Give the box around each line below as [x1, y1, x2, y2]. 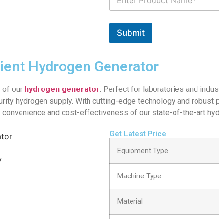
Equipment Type [117, 147, 168, 155]
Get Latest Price [109, 130, 166, 139]
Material [117, 197, 143, 206]
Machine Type [117, 172, 161, 181]
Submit [117, 28, 145, 38]
